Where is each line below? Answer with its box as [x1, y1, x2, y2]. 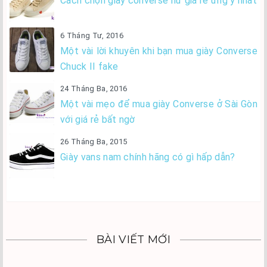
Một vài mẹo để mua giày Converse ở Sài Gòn [60, 98, 257, 110]
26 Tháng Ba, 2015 [60, 137, 128, 147]
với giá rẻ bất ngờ [60, 114, 135, 126]
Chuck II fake [60, 61, 119, 73]
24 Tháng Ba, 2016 [60, 84, 128, 94]
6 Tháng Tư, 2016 [60, 31, 124, 41]
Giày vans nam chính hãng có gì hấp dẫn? [60, 151, 235, 163]
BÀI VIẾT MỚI [97, 233, 170, 247]
